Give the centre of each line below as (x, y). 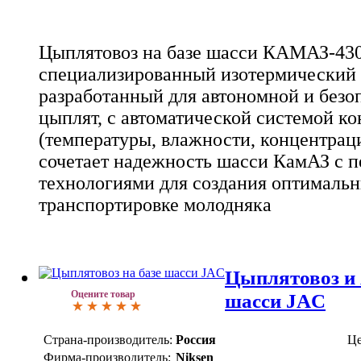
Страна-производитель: (108, 339)
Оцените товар (103, 294)
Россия (196, 339)
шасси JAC (275, 300)
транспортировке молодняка (155, 205)
